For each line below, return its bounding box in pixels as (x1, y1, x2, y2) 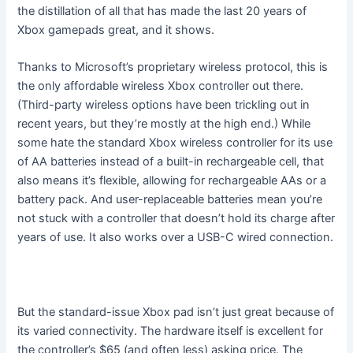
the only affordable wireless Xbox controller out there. (17, 79, 304, 93)
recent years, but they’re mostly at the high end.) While (17, 117, 311, 131)
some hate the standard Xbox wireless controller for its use (17, 136, 333, 150)
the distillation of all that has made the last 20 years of (17, 3, 307, 18)
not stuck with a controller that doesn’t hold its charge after (17, 211, 336, 225)
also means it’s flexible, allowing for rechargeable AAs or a (17, 173, 327, 188)
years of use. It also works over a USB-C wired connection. (17, 230, 334, 244)
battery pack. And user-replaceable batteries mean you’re (17, 192, 323, 206)
